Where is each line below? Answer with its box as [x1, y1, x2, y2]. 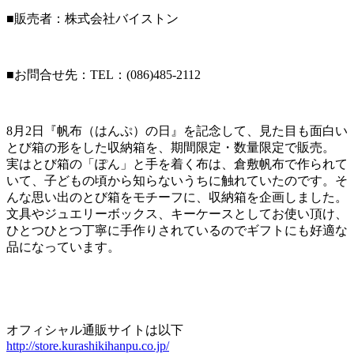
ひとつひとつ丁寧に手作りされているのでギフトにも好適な [6, 223, 348, 237]
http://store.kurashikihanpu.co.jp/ [6, 338, 169, 352]
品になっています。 [6, 239, 120, 254]
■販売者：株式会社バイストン [6, 11, 179, 25]
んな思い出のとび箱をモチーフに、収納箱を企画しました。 [6, 190, 348, 204]
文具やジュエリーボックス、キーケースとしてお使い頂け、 [6, 206, 348, 220]
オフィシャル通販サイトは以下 [6, 322, 183, 337]
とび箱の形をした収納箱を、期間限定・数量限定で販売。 [6, 140, 335, 154]
